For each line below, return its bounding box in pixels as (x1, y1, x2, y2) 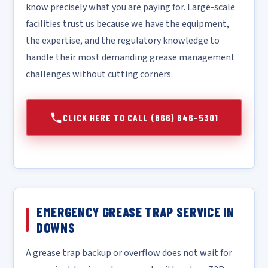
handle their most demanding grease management (26, 51, 235, 64)
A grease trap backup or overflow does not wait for (26, 246, 232, 260)
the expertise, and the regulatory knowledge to (26, 34, 220, 47)
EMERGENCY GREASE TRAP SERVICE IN (36, 204, 234, 220)
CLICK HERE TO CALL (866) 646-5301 (63, 112, 218, 123)
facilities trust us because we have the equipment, (26, 17, 229, 31)
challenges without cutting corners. (26, 68, 173, 81)
